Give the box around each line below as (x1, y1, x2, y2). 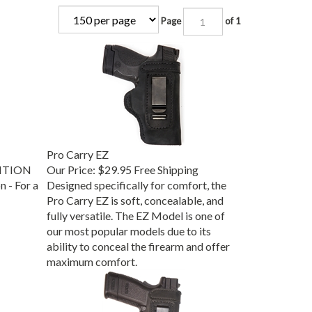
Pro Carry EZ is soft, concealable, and (46, 190, 224, 204)
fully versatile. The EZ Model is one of (46, 205, 225, 219)
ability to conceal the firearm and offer (46, 236, 230, 250)
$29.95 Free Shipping (95, 159, 198, 173)
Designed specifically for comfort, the (46, 175, 226, 189)
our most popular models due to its (46, 221, 211, 235)
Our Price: (46, 159, 95, 173)
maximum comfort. (46, 251, 137, 265)
